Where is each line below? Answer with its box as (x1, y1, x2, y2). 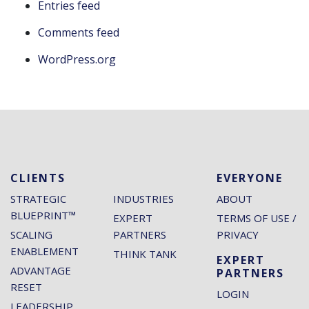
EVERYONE (216, 170, 283, 186)
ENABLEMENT (10, 244, 79, 259)
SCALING (10, 228, 52, 242)
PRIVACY (216, 228, 259, 242)
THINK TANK (113, 247, 177, 261)
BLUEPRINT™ (10, 208, 76, 223)
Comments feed (38, 25, 119, 41)
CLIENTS (10, 170, 66, 186)
